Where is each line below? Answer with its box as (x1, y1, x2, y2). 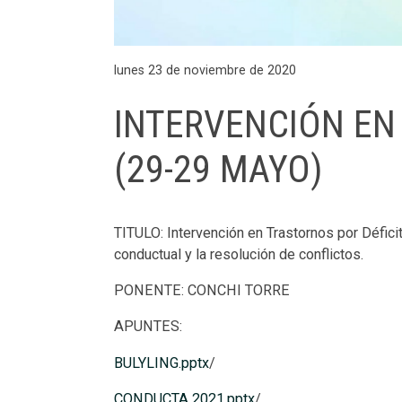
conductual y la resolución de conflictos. (114, 245, 364, 263)
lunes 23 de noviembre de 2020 (114, 63, 297, 78)
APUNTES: (114, 318, 183, 336)
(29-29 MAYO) (114, 147, 324, 192)
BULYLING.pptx (114, 354, 210, 371)
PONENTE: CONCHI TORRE (114, 282, 291, 300)
